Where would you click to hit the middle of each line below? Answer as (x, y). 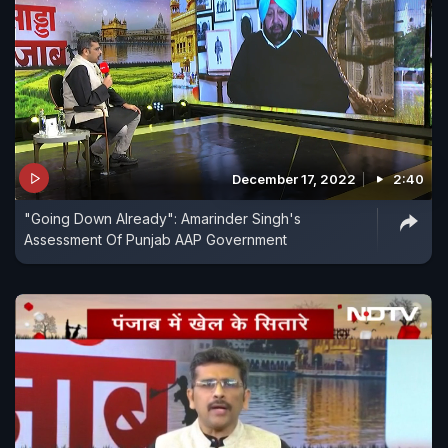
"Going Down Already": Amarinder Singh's (162, 219)
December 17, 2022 (294, 179)
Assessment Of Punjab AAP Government (155, 240)
